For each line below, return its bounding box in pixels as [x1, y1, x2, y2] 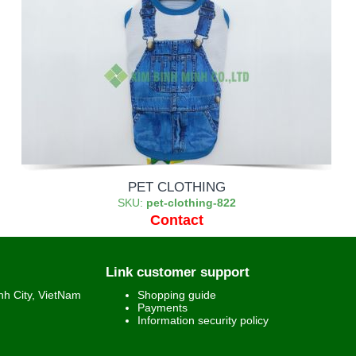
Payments [137, 301, 188, 314]
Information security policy [137, 314, 269, 327]
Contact [149, 211, 203, 228]
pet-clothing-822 [145, 196, 236, 209]
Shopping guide [137, 288, 217, 301]
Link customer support [106, 265, 250, 280]
